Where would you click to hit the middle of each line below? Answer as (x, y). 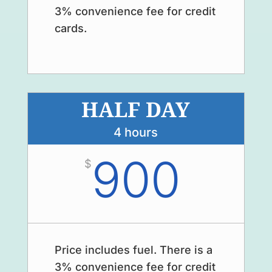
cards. (70, 28)
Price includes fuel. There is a (133, 250)
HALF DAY (136, 111)
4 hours (136, 132)
